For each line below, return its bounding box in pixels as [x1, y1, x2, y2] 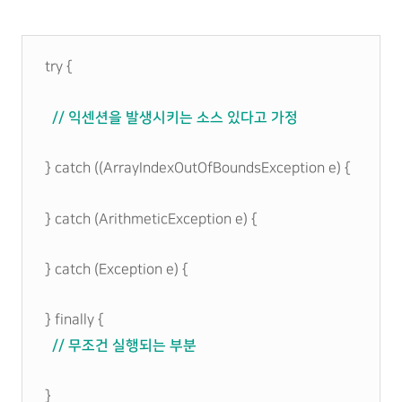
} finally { [45, 312, 104, 328]
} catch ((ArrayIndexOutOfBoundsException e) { [45, 161, 351, 176]
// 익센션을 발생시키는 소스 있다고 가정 [45, 109, 298, 126]
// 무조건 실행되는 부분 [45, 337, 197, 354]
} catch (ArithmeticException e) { [45, 212, 258, 227]
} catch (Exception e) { [45, 262, 188, 277]
